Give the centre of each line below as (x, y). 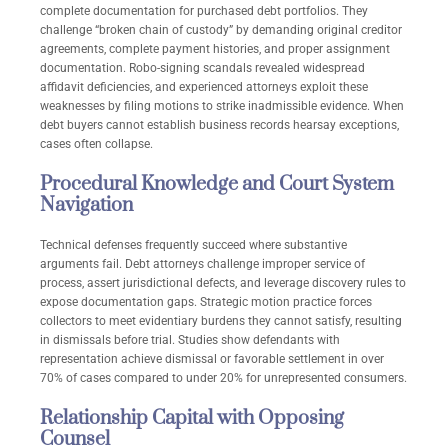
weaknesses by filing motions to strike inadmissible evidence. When (222, 106)
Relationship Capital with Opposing (192, 419)
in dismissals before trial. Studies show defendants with (190, 340)
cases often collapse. (96, 144)
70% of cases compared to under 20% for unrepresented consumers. (223, 378)
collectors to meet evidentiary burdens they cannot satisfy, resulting (221, 321)
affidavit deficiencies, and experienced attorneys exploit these (204, 87)
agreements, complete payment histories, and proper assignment (215, 49)
